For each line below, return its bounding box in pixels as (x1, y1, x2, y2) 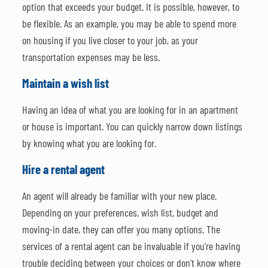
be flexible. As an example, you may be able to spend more (22, 16, 236, 30)
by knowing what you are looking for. (22, 136, 156, 150)
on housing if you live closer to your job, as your (22, 33, 198, 47)
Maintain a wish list (22, 75, 109, 90)
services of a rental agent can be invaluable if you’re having (22, 239, 240, 252)
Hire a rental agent (22, 161, 105, 176)
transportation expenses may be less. (22, 50, 160, 63)
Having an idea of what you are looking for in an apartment (22, 102, 238, 116)
